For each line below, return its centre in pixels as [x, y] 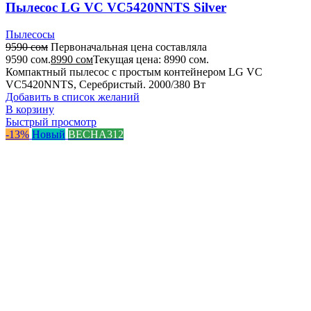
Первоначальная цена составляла [129, 47]
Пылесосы [30, 35]
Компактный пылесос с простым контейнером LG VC [134, 72]
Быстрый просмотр [51, 122]
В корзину [30, 110]
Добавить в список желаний [73, 97]
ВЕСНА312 [96, 135]
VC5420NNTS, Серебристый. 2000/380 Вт [106, 85]
